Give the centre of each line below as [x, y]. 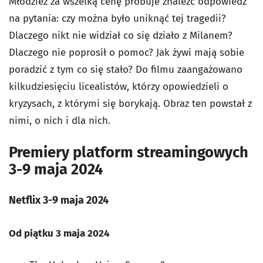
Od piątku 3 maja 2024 [59, 233]
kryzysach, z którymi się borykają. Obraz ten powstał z [130, 104]
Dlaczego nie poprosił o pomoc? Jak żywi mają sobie [127, 53]
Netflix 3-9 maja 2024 [59, 200]
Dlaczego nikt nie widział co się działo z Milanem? [121, 36]
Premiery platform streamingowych [129, 153]
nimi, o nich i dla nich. [60, 121]
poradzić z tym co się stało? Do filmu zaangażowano [126, 70]
